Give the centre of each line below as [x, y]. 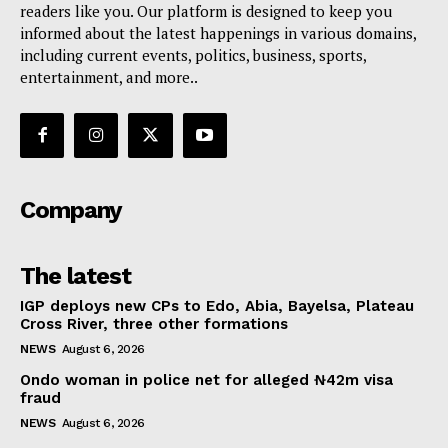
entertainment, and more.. [109, 77]
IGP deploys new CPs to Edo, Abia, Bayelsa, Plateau [217, 305]
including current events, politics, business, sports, [193, 55]
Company [71, 209]
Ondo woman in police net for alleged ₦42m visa [206, 379]
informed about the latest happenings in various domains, [218, 33]
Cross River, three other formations [154, 323]
